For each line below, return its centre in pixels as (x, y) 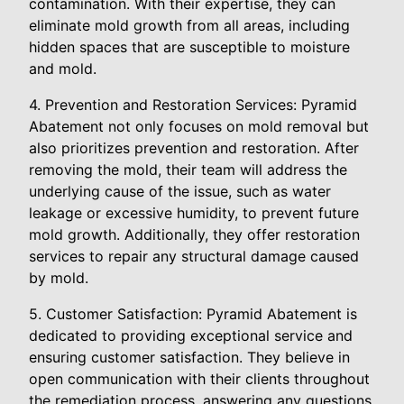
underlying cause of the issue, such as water (180, 191)
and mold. (63, 69)
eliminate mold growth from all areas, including (189, 25)
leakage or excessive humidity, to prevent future (194, 213)
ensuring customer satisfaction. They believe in (189, 357)
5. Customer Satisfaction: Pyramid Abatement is (193, 314)
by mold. (59, 278)
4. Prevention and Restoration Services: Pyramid (193, 105)
